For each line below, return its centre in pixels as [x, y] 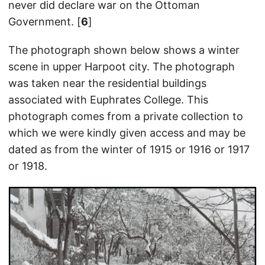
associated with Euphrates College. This [108, 99]
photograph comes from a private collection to [126, 116]
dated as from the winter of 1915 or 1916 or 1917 [129, 149]
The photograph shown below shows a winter [124, 50]
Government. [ [45, 21]
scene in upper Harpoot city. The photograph [122, 66]
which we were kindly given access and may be [127, 132]
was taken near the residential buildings [107, 83]
